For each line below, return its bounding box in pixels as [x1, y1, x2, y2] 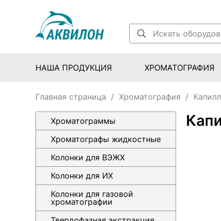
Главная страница [36, 92, 106, 102]
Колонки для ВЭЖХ [51, 152, 125, 162]
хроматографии [51, 197, 112, 207]
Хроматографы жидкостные [51, 134, 161, 144]
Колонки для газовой [51, 189, 133, 199]
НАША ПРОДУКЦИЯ [36, 63, 112, 73]
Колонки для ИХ [51, 171, 113, 181]
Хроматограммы [51, 116, 115, 126]
